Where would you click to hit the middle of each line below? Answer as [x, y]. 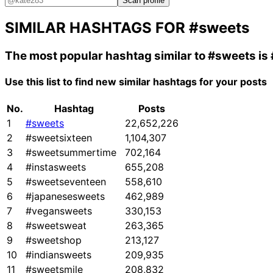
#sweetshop [54, 240]
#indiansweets [58, 255]
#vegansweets [59, 211]
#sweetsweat [56, 226]
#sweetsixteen [59, 138]
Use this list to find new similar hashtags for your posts [136, 82]
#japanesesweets [65, 197]
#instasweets [56, 167]
